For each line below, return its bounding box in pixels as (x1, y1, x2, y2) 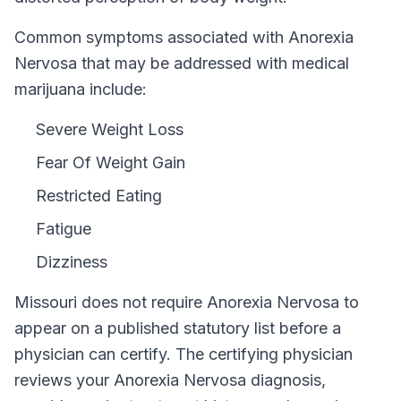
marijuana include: (14, 80, 147, 98)
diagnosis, (246, 371, 326, 389)
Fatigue (36, 219, 91, 238)
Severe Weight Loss (36, 120, 183, 139)
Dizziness (36, 252, 107, 271)
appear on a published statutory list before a (14, 319, 341, 337)
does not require (77, 293, 207, 311)
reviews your (14, 371, 114, 389)
